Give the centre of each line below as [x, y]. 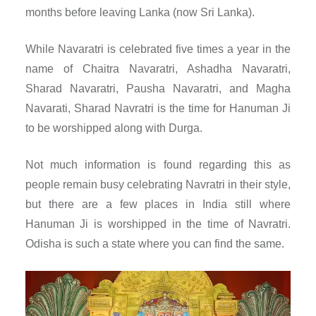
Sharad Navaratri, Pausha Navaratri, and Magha [158, 89]
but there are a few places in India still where [158, 205]
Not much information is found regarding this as [158, 165]
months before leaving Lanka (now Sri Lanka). [140, 13]
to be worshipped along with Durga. [114, 128]
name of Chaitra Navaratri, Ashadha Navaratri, [158, 69]
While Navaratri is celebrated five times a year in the [158, 49]
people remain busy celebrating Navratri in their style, [158, 185]
